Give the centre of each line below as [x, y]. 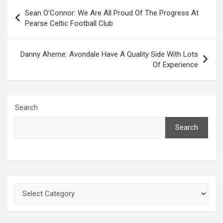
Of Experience [175, 64]
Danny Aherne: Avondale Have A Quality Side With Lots [109, 54]
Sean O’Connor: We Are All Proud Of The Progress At [112, 13]
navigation [36, 21]
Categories [39, 189]
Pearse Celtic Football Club [69, 23]
